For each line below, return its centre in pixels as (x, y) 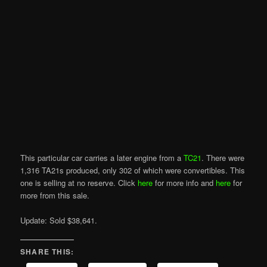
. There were (223, 158)
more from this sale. (55, 195)
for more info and (184, 183)
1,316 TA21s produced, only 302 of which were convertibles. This (133, 170)
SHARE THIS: (47, 251)
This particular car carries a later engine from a (102, 158)
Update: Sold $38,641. (59, 221)
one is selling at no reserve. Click (79, 183)
